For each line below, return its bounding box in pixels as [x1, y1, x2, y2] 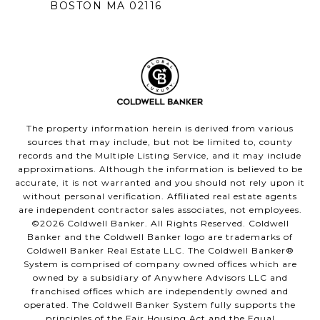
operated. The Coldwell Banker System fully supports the [24, 299, 296, 311]
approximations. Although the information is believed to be [17, 164, 303, 175]
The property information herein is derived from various [26, 123, 294, 134]
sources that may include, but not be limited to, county [27, 136, 293, 148]
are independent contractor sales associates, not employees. [18, 204, 302, 216]
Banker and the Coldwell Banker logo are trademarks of [27, 231, 293, 243]
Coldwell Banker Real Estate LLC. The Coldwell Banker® [26, 245, 294, 256]
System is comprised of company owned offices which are [23, 259, 297, 270]
